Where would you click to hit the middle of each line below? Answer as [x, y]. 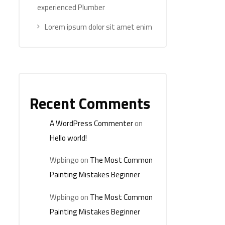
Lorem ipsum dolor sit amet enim [98, 27]
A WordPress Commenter [91, 123]
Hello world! [68, 138]
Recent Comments [90, 103]
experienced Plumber [71, 7]
